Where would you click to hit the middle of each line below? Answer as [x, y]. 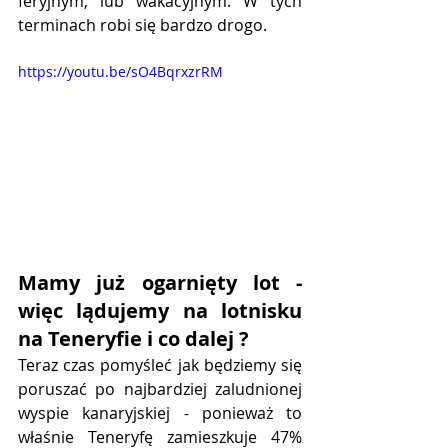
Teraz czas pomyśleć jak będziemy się [160, 364]
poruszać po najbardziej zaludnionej [160, 388]
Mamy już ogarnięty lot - [160, 282]
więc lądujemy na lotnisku [160, 310]
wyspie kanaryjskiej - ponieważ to [160, 412]
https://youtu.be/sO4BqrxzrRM [120, 72]
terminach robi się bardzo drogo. [142, 25]
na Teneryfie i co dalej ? [133, 338]
